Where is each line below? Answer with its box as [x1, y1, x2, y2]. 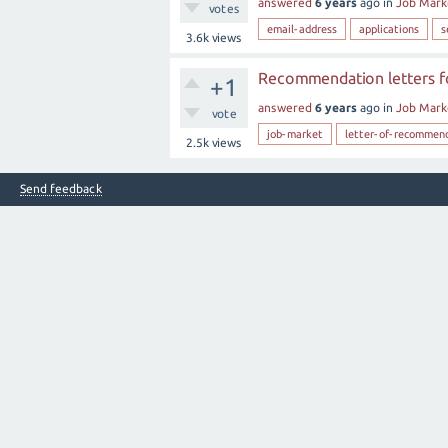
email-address [267, 23, 337, 35]
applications [359, 23, 419, 35]
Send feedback [20, 182, 102, 195]
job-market [267, 128, 323, 140]
